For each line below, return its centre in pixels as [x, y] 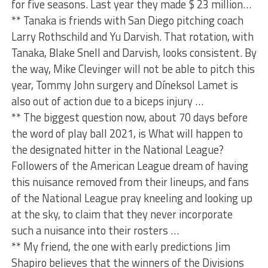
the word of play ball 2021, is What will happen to [127, 133]
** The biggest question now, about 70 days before [129, 117]
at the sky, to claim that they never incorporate [122, 214]
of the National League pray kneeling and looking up [132, 198]
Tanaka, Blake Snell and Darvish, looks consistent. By [134, 52]
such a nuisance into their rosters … [95, 230]
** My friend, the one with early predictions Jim [121, 246]
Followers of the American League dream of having [130, 165]
